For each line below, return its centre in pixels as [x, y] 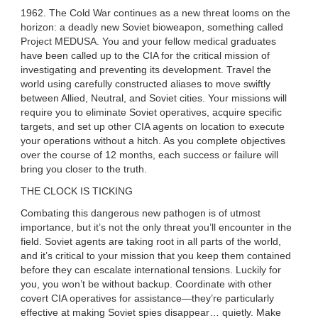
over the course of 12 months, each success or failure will [150, 155]
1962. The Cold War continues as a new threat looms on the [156, 13]
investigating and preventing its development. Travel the [146, 70]
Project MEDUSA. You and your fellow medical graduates [149, 42]
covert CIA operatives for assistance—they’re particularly [148, 298]
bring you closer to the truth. [84, 169]
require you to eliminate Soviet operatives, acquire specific [152, 113]
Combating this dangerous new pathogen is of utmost [141, 213]
